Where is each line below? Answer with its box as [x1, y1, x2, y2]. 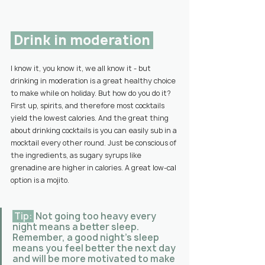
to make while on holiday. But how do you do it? [11, 88, 173, 99]
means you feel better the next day [12, 242, 177, 255]
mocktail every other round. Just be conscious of [11, 138, 178, 148]
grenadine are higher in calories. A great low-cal [11, 163, 178, 173]
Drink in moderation [14, 31, 153, 50]
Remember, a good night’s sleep [12, 231, 161, 244]
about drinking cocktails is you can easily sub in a [11, 125, 179, 136]
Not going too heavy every [34, 210, 158, 223]
